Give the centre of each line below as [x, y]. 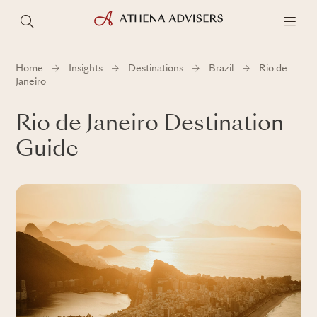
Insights [86, 69]
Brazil [221, 69]
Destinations [156, 69]
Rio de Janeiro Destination [150, 125]
